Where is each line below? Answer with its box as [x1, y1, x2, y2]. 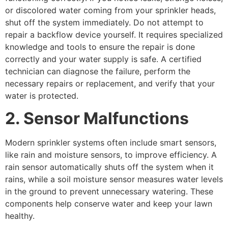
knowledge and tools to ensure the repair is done [5, 41, 195, 52]
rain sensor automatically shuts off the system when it [5, 161, 214, 172]
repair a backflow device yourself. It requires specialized [5, 29, 223, 40]
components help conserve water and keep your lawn [5, 198, 212, 209]
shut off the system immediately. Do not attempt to [5, 17, 204, 27]
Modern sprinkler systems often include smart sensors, [5, 137, 216, 148]
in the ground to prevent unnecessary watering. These [5, 186, 213, 196]
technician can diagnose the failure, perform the [5, 66, 190, 76]
